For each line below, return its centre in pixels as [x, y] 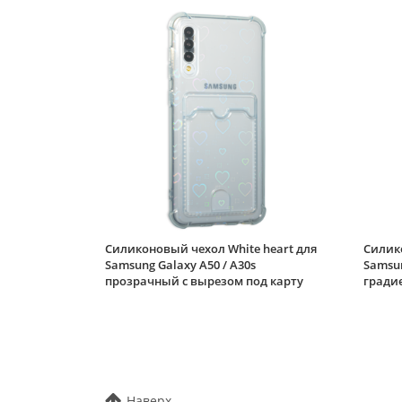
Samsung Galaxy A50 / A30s [180, 264]
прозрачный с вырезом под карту [204, 280]
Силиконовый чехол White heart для [211, 248]
